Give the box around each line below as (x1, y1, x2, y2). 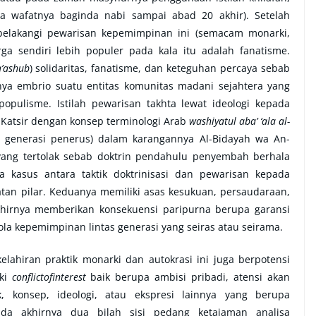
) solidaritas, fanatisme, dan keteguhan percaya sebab (29, 61, 291, 75)
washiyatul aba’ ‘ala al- (189, 114, 290, 128)
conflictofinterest (11, 269, 86, 284)
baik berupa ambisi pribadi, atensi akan (85, 269, 290, 284)
